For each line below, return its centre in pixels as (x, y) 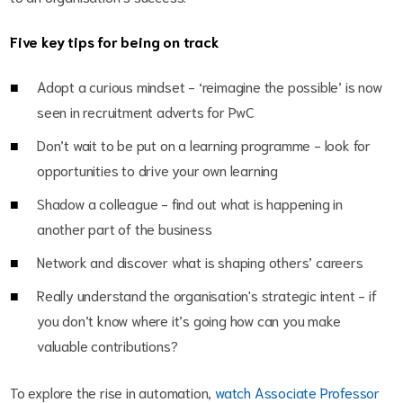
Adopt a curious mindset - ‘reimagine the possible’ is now (210, 86)
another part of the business (125, 228)
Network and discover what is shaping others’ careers (200, 262)
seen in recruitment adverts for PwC (146, 112)
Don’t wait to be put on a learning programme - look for (204, 145)
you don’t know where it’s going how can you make (189, 320)
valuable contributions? (107, 345)
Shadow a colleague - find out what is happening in (190, 203)
